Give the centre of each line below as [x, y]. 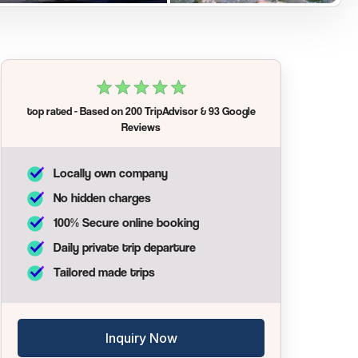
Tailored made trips [104, 272]
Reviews [141, 127]
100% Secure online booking [126, 223]
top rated [49, 111]
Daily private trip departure [125, 247]
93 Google [232, 111]
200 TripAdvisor [161, 111]
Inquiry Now [141, 338]
